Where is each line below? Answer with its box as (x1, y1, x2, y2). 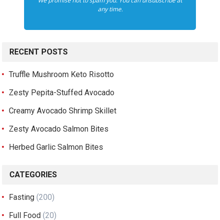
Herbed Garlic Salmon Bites (9, 142, 104, 152)
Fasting (9, 192, 35, 202)
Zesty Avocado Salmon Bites (9, 124, 109, 134)
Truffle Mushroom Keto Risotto (9, 69, 114, 79)
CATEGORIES (9, 169, 57, 179)
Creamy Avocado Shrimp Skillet (9, 106, 117, 115)
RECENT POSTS (9, 47, 68, 56)
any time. (97, 4, 123, 13)
